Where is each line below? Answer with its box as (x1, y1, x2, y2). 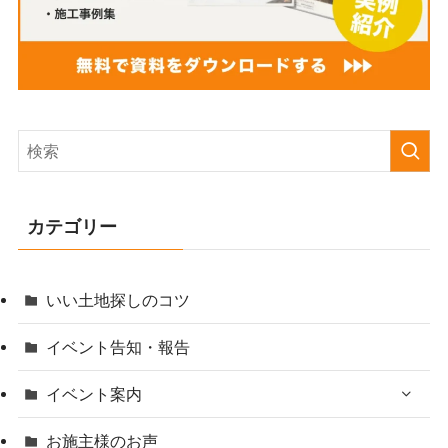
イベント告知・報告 (46, 338, 191, 357)
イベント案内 (46, 385, 143, 404)
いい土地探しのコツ (46, 290, 191, 309)
